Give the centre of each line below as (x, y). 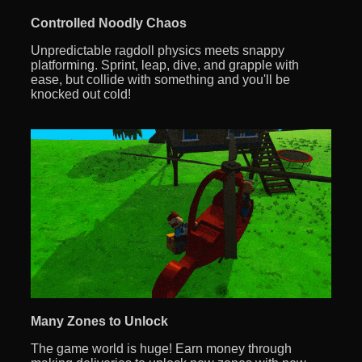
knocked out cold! (81, 94)
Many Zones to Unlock (99, 322)
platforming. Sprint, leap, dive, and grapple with (165, 65)
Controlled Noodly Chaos (109, 23)
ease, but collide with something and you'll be (160, 79)
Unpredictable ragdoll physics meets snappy (158, 50)
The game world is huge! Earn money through (161, 349)
